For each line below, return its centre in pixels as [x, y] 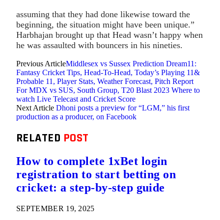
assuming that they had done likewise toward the [103, 14]
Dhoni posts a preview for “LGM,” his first [123, 108]
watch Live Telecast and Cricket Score [76, 99]
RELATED [40, 138]
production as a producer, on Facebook [76, 116]
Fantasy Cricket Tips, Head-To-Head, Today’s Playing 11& [108, 72]
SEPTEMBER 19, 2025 [55, 208]
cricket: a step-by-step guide [91, 187]
